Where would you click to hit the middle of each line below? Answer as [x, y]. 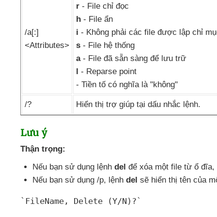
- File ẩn [97, 19]
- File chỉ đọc [104, 6]
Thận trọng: [43, 149]
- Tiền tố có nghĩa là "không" [127, 85]
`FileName [42, 201]
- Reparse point [108, 71]
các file [143, 32]
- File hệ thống [108, 45]
